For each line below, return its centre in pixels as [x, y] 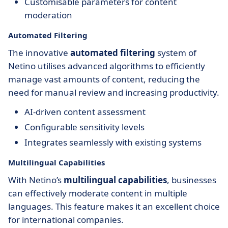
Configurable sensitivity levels [84, 127]
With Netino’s [36, 180]
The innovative [39, 53]
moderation [48, 15]
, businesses [192, 180]
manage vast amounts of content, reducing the [104, 79]
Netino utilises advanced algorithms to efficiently [107, 66]
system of [176, 53]
